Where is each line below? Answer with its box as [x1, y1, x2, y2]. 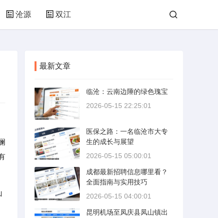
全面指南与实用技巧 [86, 178, 147, 186]
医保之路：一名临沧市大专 [86, 127, 168, 135]
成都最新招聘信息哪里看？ [86, 168, 168, 176]
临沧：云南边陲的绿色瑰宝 [86, 88, 168, 95]
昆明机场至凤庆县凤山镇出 [86, 208, 168, 216]
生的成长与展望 [86, 138, 134, 145]
